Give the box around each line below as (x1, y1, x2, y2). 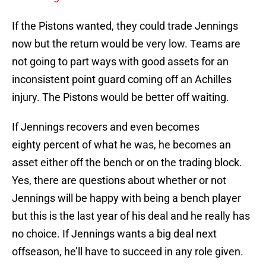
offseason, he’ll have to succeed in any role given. (12, 245, 243, 258)
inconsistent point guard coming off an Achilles (12, 73, 232, 86)
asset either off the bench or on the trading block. (12, 156, 242, 169)
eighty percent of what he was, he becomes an (12, 138, 231, 151)
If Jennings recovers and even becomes (12, 121, 199, 134)
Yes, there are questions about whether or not (12, 174, 226, 187)
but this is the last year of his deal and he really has (12, 210, 250, 223)
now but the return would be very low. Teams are (12, 37, 240, 50)
